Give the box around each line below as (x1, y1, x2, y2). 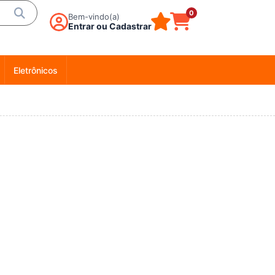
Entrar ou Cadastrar (68, 21, 152, 31)
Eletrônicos (14, 64, 58, 76)
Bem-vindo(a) (68, 12, 120, 21)
